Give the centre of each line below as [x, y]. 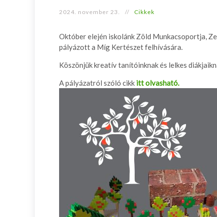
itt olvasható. [158, 83]
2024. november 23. [90, 12]
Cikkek [144, 12]
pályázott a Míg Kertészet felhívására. [121, 47]
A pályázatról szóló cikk [98, 83]
